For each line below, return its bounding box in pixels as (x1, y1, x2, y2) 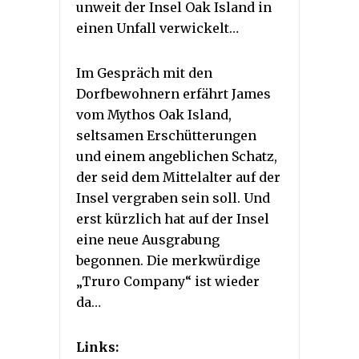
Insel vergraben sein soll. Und (76, 189, 270, 206)
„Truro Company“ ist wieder (76, 272, 260, 289)
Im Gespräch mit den (76, 64, 212, 81)
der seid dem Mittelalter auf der (76, 168, 280, 185)
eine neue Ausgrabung (76, 231, 220, 248)
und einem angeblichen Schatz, (76, 147, 277, 164)
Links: (76, 338, 119, 355)
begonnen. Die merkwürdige (76, 252, 260, 268)
